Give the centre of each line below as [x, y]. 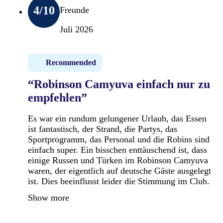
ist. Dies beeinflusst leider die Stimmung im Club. [119, 181]
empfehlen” [57, 97]
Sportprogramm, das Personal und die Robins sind [119, 139]
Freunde [74, 10]
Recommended [71, 62]
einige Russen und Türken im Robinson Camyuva [118, 160]
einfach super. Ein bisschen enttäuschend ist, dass [117, 150]
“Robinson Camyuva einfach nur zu [119, 84]
